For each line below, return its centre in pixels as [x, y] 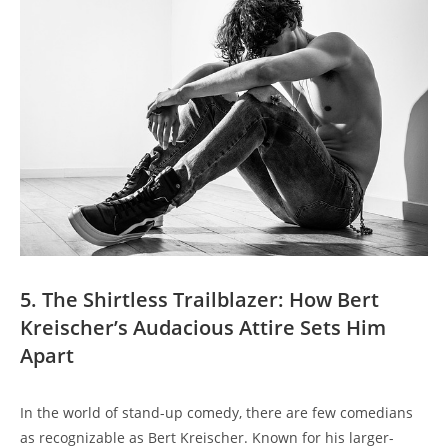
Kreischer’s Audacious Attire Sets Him [203, 327]
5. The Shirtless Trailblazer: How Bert [199, 299]
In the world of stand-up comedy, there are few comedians [216, 412]
